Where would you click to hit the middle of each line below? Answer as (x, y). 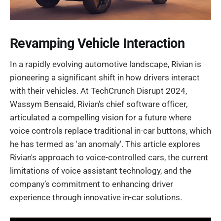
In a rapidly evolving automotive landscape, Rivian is (106, 64)
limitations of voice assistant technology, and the (101, 171)
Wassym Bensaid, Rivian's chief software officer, (99, 104)
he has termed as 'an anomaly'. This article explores (105, 144)
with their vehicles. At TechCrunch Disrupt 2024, (98, 91)
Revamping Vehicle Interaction (97, 43)
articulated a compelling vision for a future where (101, 118)
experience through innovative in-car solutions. (96, 198)
